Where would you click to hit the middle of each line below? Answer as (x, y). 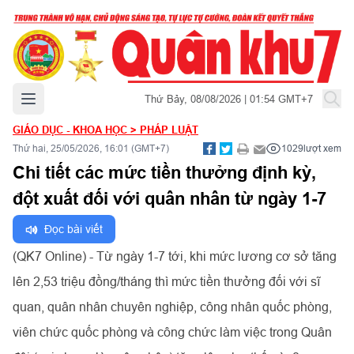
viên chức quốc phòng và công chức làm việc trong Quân (172, 332)
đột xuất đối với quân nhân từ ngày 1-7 (169, 198)
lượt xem (322, 148)
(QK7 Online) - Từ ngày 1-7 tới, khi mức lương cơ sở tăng (175, 256)
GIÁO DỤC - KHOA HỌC (72, 130)
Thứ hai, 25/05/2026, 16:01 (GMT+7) (91, 148)
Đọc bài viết (73, 229)
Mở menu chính (64, 96)
